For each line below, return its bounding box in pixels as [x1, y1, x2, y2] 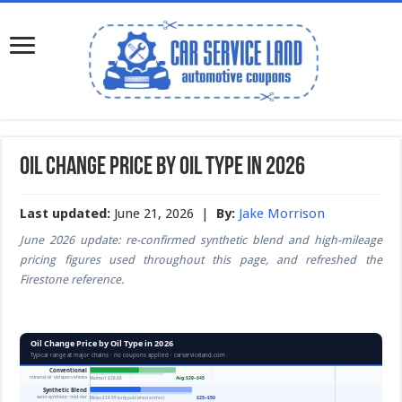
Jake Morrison [239, 205, 326, 222]
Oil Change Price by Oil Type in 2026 [20, 155, 306, 180]
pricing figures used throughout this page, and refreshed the [20, 253, 382, 267]
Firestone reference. [20, 273, 125, 286]
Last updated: [20, 205, 111, 222]
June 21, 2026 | [110, 205, 217, 222]
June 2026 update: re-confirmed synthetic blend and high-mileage [20, 233, 382, 247]
